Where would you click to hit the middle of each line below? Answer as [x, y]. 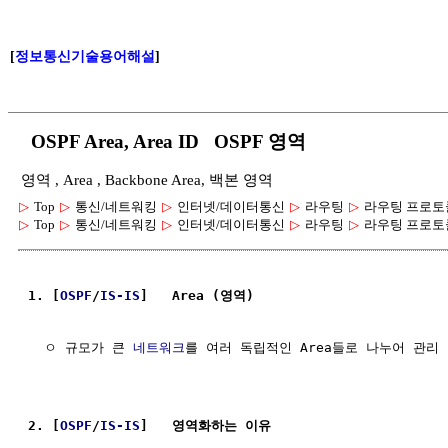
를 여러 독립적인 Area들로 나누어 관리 [312, 347]
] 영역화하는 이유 [205, 425]
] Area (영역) [197, 295]
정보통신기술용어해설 [85, 56]
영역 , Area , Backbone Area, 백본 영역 [147, 180]
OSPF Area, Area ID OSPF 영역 [163, 141]
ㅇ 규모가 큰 [80, 347]
